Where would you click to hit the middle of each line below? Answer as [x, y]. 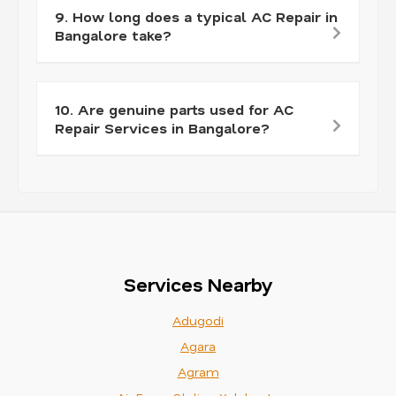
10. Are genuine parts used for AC [174, 109]
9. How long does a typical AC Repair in [196, 16]
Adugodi [198, 320]
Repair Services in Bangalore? [162, 127]
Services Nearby [198, 285]
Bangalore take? [113, 34]
